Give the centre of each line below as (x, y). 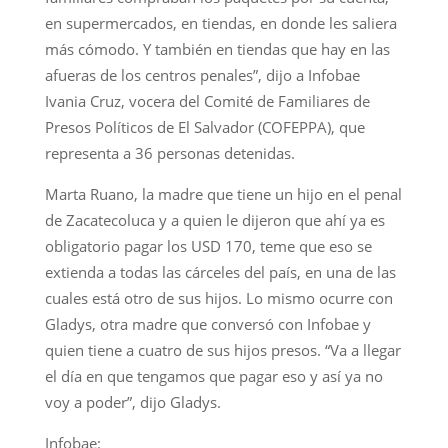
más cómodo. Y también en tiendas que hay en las (217, 48)
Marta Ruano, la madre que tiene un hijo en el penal (223, 193)
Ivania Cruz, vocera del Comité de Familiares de (207, 100)
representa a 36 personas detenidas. (169, 152)
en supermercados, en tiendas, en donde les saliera (220, 22)
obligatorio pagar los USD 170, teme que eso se (208, 245)
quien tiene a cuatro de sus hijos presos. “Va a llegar (222, 349)
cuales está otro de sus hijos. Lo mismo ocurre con (218, 297)
